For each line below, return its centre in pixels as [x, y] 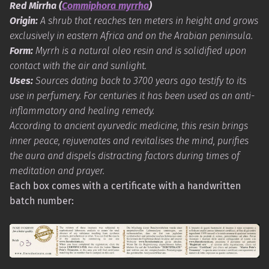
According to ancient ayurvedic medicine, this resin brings [129, 126]
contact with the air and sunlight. [78, 66]
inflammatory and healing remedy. [82, 111]
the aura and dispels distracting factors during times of [125, 156]
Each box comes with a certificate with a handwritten [125, 186]
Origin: [24, 21]
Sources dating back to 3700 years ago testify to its [140, 81]
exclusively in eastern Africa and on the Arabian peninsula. [131, 36]
